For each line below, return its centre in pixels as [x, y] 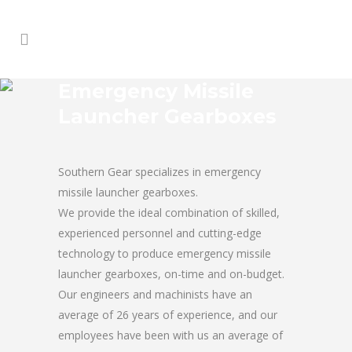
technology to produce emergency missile [165, 253]
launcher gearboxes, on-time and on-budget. [171, 274]
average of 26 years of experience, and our [168, 315]
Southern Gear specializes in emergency [159, 172]
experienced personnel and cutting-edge [160, 233]
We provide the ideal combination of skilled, [169, 213]
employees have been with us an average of [170, 335]
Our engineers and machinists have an [155, 294]
